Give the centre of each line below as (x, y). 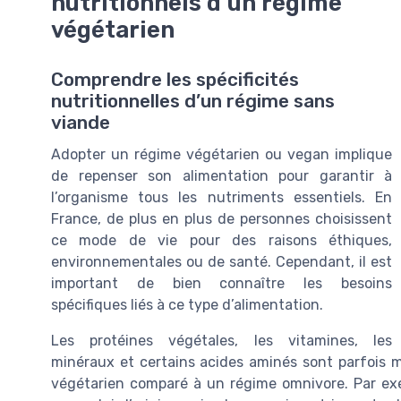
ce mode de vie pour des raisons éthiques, (222, 241)
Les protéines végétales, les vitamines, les (222, 341)
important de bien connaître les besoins (222, 284)
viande (81, 123)
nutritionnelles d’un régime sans (193, 102)
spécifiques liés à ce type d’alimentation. (187, 305)
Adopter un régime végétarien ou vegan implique (222, 155)
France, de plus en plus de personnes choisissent (222, 219)
